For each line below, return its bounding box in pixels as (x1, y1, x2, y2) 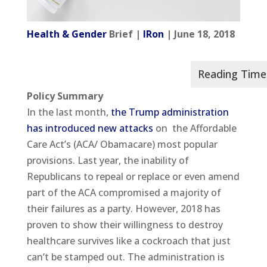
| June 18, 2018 (163, 27, 235, 41)
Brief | (106, 27, 143, 41)
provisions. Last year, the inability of (26, 153, 189, 167)
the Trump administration (110, 105, 229, 119)
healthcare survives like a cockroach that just (26, 234, 231, 247)
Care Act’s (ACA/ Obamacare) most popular (26, 137, 218, 151)
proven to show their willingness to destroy (26, 218, 223, 231)
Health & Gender (26, 27, 107, 41)
